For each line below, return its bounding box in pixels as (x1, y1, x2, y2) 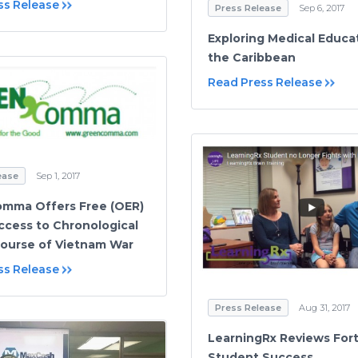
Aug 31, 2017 (299, 302, 350, 314)
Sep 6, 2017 (299, 2, 344, 14)
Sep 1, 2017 (36, 169, 80, 181)
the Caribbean (208, 50, 296, 66)
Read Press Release (208, 75, 322, 90)
